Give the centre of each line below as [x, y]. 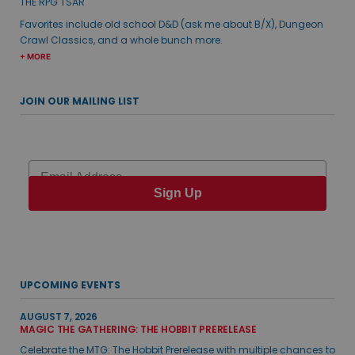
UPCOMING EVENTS [70, 284]
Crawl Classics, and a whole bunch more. [121, 40]
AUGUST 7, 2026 [59, 316]
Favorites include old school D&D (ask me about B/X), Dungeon [172, 24]
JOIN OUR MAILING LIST [80, 101]
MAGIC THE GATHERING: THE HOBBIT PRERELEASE [138, 329]
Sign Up [177, 193]
